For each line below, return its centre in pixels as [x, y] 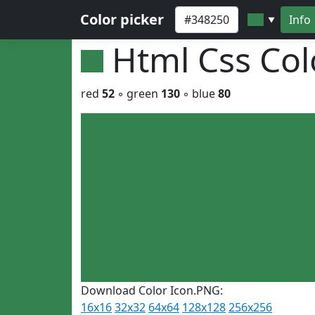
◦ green [138, 94]
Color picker [122, 19]
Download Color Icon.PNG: [152, 290]
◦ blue [199, 94]
